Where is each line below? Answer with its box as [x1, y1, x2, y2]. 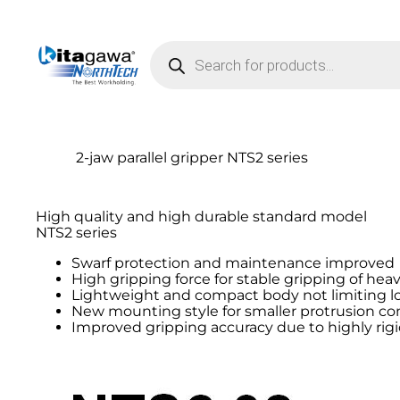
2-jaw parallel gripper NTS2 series [76, 149, 309, 167]
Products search [149, 38, 266, 56]
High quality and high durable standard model [36, 208, 368, 226]
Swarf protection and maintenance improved [71, 254, 396, 272]
